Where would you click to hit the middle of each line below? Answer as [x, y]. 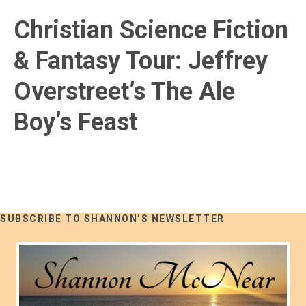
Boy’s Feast [75, 122]
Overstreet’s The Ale [124, 92]
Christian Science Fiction [151, 30]
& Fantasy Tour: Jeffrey [141, 61]
